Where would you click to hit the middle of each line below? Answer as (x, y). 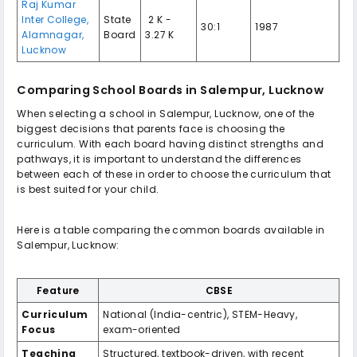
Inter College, (55, 19)
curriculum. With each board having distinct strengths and (171, 143)
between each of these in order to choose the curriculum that (174, 174)
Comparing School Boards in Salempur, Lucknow (171, 90)
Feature (58, 290)
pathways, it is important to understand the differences (159, 159)
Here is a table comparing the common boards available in (171, 229)
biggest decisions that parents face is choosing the (151, 128)
